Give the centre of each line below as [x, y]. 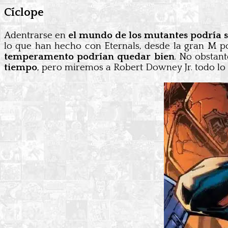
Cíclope [24, 12]
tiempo [21, 68]
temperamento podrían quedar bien [89, 57]
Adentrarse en [36, 36]
